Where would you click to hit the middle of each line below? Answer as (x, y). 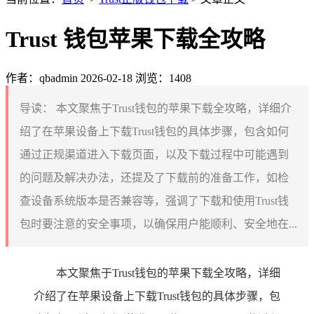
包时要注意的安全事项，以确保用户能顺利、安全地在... (158, 224)
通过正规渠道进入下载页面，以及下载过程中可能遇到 (154, 154)
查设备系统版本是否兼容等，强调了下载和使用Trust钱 (154, 200)
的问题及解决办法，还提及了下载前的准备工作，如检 (154, 177)
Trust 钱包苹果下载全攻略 (135, 40)
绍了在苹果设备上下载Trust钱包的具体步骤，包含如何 (154, 131)
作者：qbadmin (42, 78)
